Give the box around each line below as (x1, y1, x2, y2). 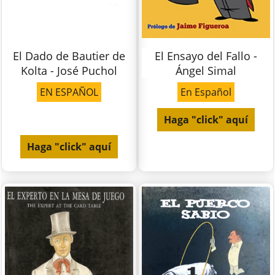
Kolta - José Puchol (21, 63, 118, 79)
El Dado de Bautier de (13, 48, 126, 64)
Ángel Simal (175, 63, 236, 79)
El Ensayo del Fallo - (154, 48, 257, 64)
